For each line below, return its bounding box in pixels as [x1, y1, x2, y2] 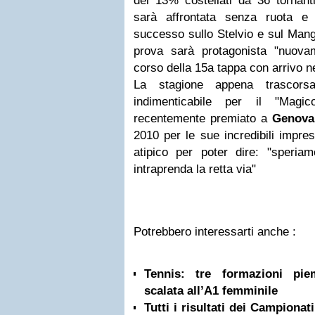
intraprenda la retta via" [134, 162, 256, 176]
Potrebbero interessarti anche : [134, 225, 296, 238]
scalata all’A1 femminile [144, 284, 278, 297]
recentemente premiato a [134, 112, 272, 125]
